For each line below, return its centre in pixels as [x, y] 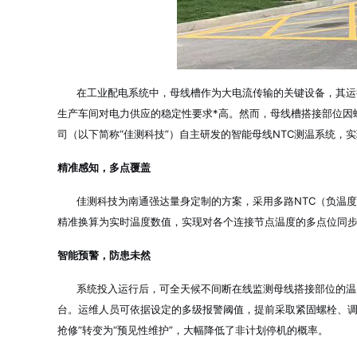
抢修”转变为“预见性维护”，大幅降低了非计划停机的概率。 [193, 330]
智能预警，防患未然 [104, 255]
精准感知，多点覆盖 [104, 167]
